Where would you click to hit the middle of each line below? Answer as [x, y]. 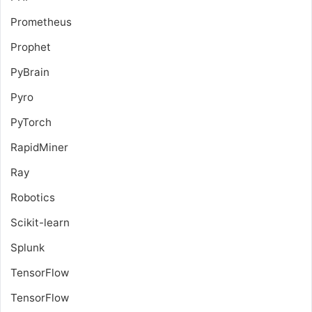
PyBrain [30, 72]
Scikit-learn [40, 222]
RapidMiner [39, 147]
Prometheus [41, 22]
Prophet [31, 47]
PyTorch [31, 122]
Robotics [33, 197]
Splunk [28, 247]
